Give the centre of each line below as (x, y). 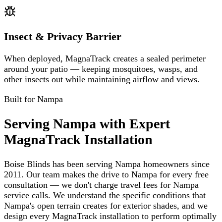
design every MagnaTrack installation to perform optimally (110, 216)
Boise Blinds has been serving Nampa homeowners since (107, 164)
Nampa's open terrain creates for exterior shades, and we (106, 205)
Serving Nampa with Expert (87, 123)
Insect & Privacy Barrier (63, 36)
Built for (21, 99)
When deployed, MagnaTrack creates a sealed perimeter (105, 59)
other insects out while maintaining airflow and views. (102, 80)
